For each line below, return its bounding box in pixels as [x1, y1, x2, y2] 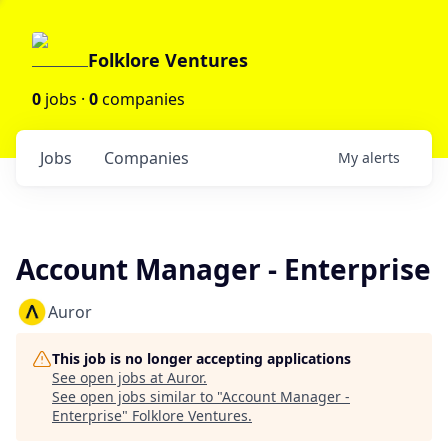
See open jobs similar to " [52, 387, 222, 406]
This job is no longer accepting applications [52, 349, 351, 368]
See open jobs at [52, 368, 167, 387]
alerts [362, 148, 400, 167]
